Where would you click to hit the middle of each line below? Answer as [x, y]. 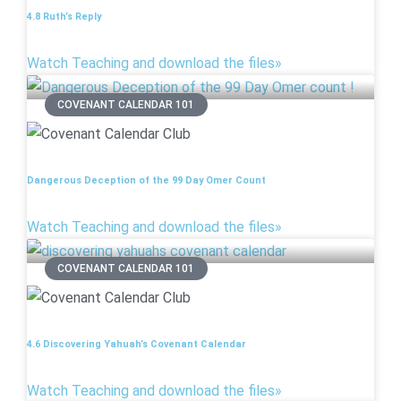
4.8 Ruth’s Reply [64, 16]
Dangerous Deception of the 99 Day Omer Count [146, 180]
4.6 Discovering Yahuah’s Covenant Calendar [137, 344]
